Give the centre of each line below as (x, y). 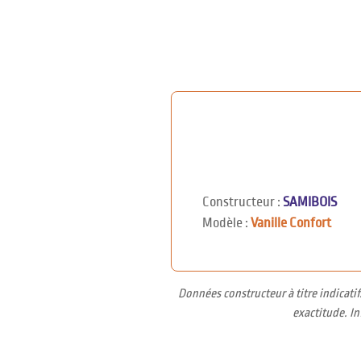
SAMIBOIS (310, 202)
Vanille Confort (291, 223)
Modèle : (226, 223)
